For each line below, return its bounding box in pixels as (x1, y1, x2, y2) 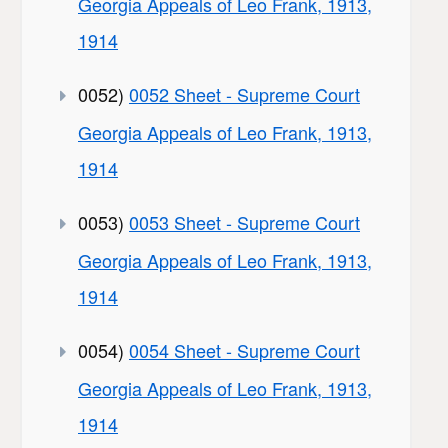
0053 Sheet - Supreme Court (129, 209, 360, 236)
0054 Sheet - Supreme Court (129, 337, 360, 364)
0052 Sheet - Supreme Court (129, 81, 360, 108)
